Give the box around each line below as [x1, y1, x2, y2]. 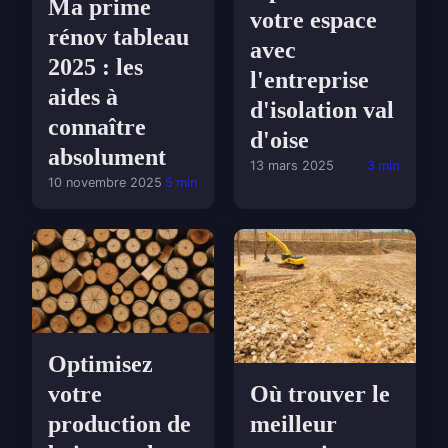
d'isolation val [250, 96, 394, 123]
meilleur [250, 410, 337, 437]
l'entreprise [250, 66, 369, 93]
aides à [48, 84, 118, 111]
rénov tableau [48, 24, 189, 51]
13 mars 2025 [250, 157, 334, 173]
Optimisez [48, 350, 153, 377]
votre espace [250, 6, 377, 33]
